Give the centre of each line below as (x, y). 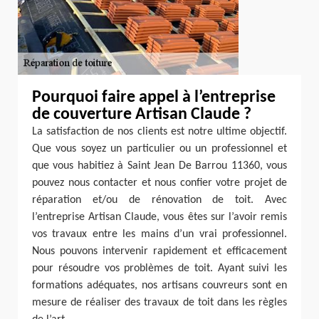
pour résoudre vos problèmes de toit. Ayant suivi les (159, 268)
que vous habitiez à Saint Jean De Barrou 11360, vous (159, 166)
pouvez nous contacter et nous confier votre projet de (159, 183)
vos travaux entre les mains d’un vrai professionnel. (159, 234)
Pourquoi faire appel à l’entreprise (154, 98)
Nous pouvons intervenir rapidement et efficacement (159, 251)
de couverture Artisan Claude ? (142, 115)
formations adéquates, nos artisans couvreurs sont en (159, 286)
